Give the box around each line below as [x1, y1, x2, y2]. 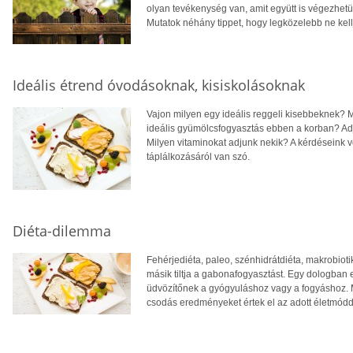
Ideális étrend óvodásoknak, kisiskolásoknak [13, 76, 305, 95]
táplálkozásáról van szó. [147, 151, 250, 163]
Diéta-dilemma [13, 221, 111, 241]
